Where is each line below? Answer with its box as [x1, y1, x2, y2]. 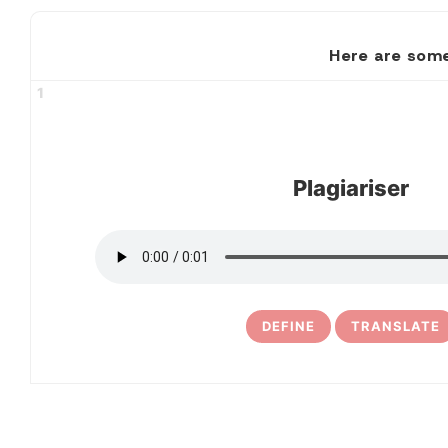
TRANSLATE [351, 318, 440, 334]
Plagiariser [293, 175, 409, 201]
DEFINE [262, 318, 315, 334]
